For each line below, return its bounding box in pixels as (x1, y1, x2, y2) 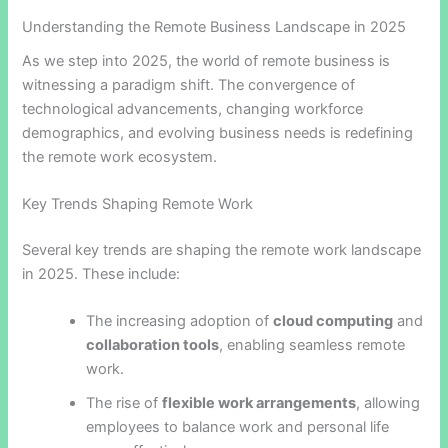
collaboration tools (86, 336, 220, 355)
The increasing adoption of (86, 312, 274, 331)
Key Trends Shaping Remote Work (22, 195, 254, 214)
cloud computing (273, 312, 394, 331)
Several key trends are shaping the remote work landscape (22, 241, 422, 260)
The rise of (86, 394, 163, 413)
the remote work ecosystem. (22, 147, 218, 166)
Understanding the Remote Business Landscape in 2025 (22, 17, 407, 36)
